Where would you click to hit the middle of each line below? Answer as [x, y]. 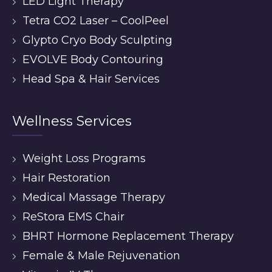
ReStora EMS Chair [73, 217]
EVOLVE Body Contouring [93, 59]
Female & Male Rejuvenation [101, 256]
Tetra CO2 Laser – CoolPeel [96, 21]
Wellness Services [72, 121]
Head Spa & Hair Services [91, 79]
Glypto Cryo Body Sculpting [97, 40]
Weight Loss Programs [84, 158]
